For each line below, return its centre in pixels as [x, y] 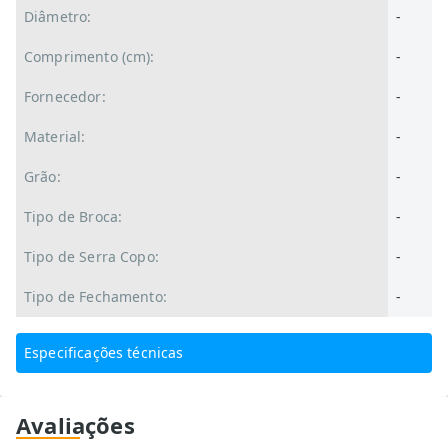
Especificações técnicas [104, 352]
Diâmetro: [58, 16]
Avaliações [75, 425]
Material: [55, 136]
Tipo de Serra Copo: [91, 256]
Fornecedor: [65, 96]
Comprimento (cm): [89, 56]
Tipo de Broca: [73, 216]
